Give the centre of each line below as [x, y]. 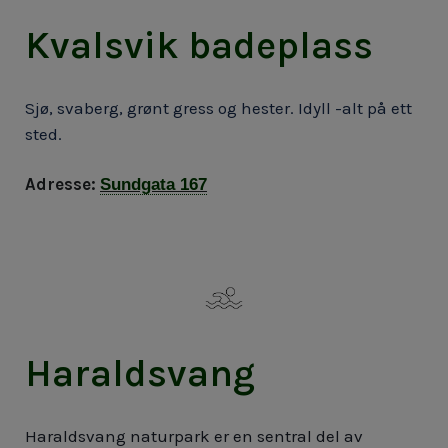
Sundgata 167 [153, 185]
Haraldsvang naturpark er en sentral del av [194, 435]
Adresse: [60, 184]
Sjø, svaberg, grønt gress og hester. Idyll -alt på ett [218, 108]
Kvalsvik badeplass [199, 46]
